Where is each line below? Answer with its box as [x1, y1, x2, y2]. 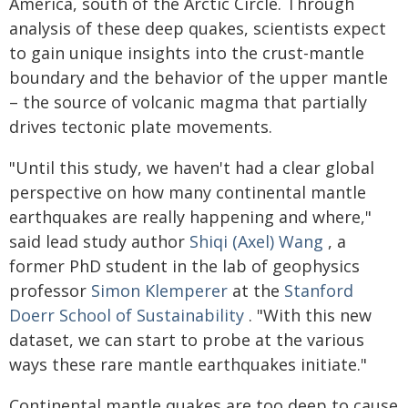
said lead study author [9, 230, 189, 252]
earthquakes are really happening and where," [9, 206, 372, 228]
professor [9, 280, 91, 301]
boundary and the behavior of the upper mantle [9, 66, 388, 88]
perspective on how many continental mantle [9, 181, 366, 203]
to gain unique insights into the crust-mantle [9, 42, 364, 64]
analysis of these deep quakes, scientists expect [9, 17, 386, 39]
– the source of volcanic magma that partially [9, 91, 367, 113]
